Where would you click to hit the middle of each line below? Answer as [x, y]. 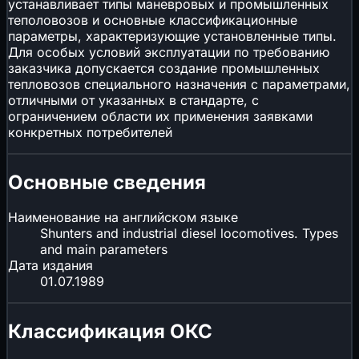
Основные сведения [107, 182]
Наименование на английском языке [123, 218]
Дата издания [50, 266]
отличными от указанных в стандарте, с [133, 100]
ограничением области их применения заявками [160, 116]
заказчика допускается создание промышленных [164, 68]
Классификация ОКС [110, 332]
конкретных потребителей [90, 132]
